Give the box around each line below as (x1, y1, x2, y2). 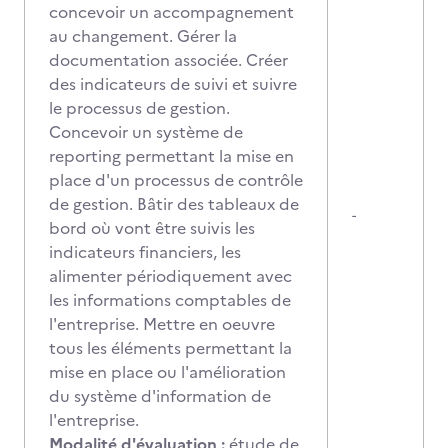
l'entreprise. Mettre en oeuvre (49, 312, 275, 336)
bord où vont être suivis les (49, 216, 255, 240)
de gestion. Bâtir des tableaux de (49, 192, 299, 216)
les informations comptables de (49, 288, 291, 312)
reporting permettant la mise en (49, 144, 294, 168)
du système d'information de (49, 384, 271, 408)
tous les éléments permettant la (49, 336, 292, 360)
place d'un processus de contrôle (49, 168, 303, 192)
